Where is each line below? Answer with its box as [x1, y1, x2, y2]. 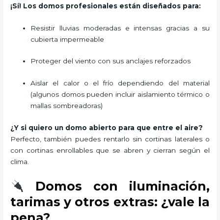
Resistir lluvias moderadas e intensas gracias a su [30, 24, 210, 32]
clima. [10, 158, 29, 166]
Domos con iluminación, [24, 179, 210, 194]
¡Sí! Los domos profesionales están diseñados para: [10, 1, 201, 10]
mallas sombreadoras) [30, 102, 103, 110]
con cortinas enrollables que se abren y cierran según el [10, 146, 210, 155]
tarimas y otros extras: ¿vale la [10, 194, 210, 210]
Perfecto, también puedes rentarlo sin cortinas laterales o [10, 135, 210, 143]
